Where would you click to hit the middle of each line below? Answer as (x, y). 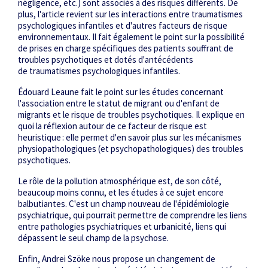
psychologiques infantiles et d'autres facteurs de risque (123, 26)
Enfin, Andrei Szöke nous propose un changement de (117, 259)
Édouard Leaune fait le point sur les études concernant (121, 92)
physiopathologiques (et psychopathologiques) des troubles (131, 149)
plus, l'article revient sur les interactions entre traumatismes (130, 14)
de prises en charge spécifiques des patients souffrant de (126, 48)
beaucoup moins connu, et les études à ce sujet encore (121, 193)
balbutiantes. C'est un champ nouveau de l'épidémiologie (124, 204)
